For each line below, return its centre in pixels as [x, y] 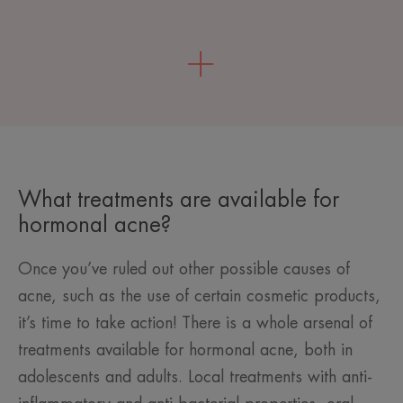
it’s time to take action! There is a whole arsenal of [195, 323]
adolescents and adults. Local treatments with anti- [195, 377]
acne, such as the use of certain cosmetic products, [199, 296]
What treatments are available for [179, 200]
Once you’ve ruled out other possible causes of [184, 269]
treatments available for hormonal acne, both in [185, 350]
